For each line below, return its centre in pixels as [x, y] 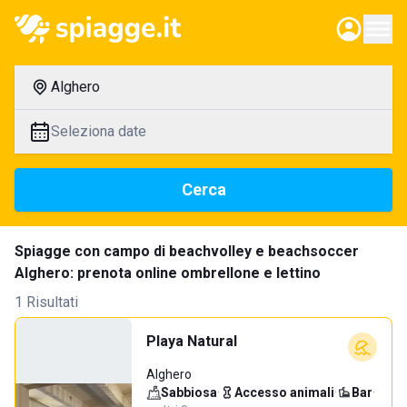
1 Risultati [46, 302]
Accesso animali [284, 392]
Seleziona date [99, 131]
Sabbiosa [189, 392]
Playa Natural [192, 341]
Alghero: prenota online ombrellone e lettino [168, 273]
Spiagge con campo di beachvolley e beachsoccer [187, 251]
